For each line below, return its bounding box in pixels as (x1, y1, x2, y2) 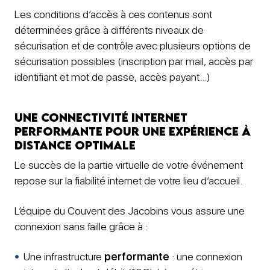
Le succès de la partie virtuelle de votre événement (14, 158, 243, 171)
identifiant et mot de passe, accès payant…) (14, 71, 210, 84)
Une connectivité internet (14, 110, 187, 124)
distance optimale (14, 137, 136, 152)
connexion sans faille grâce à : (14, 219, 150, 233)
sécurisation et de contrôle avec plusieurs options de (14, 39, 251, 52)
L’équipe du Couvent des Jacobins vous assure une (14, 204, 245, 217)
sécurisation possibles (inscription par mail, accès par (14, 55, 253, 68)
